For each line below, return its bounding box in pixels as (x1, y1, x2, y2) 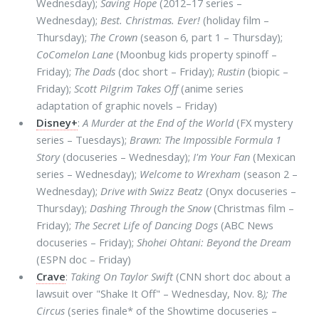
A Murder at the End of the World (83, 115, 234, 130)
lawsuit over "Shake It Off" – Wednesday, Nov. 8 (36, 286, 263, 301)
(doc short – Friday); (115, 64, 218, 79)
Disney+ (36, 115, 78, 130)
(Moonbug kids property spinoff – (113, 47, 278, 62)
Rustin (217, 64, 246, 79)
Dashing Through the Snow (90, 201, 211, 216)
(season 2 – (241, 167, 298, 182)
